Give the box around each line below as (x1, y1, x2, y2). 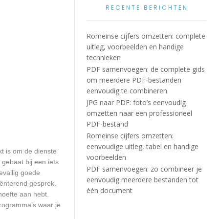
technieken (87, 53, 121, 62)
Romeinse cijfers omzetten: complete (87, 31, 206, 41)
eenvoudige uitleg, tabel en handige (87, 142, 199, 151)
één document (87, 186, 133, 195)
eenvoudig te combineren (87, 86, 168, 95)
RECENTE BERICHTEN (105, 3, 188, 12)
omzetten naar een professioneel (87, 109, 193, 118)
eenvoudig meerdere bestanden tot (87, 175, 199, 184)
